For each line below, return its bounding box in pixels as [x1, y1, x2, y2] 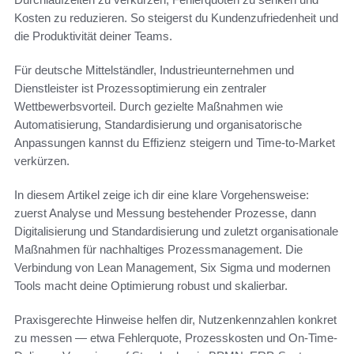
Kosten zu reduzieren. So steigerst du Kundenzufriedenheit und [14, 11, 338, 25]
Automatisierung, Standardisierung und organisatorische [14, 118, 302, 132]
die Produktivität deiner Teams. [14, 29, 172, 43]
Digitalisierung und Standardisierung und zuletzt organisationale [14, 224, 338, 239]
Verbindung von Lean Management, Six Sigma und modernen [14, 261, 330, 275]
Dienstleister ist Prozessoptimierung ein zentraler [14, 81, 266, 96]
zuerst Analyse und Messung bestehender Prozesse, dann [14, 206, 316, 220]
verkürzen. [14, 154, 70, 168]
